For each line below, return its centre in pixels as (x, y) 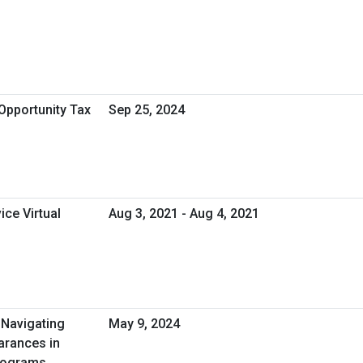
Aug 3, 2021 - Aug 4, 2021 (184, 213)
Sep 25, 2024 (147, 109)
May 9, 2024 (144, 323)
